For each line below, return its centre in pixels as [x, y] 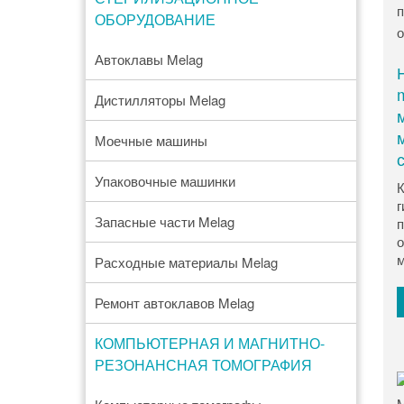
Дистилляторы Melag [160, 100]
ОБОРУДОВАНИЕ [155, 19]
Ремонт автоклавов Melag [174, 303]
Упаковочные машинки [165, 181]
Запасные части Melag [164, 221]
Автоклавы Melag [148, 59]
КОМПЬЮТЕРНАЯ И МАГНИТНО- [209, 343]
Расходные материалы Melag [186, 262]
